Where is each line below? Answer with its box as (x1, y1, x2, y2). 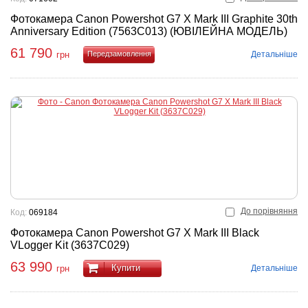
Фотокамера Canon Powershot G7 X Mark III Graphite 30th (10, 13, 298, 25)
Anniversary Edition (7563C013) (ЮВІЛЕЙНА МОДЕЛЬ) (10, 25, 287, 37)
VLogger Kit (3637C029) (10, 239, 129, 251)
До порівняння (241, 206, 298, 216)
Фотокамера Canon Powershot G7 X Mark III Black (10, 227, 259, 239)
